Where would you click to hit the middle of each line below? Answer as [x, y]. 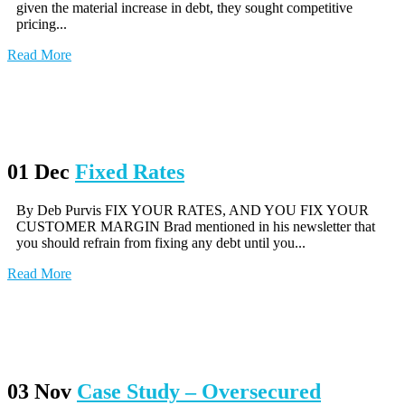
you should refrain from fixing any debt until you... [161, 243]
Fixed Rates [130, 172]
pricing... [42, 24]
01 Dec [38, 172]
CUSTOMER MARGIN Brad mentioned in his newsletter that [196, 227]
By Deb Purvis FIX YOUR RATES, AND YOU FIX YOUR [193, 211]
